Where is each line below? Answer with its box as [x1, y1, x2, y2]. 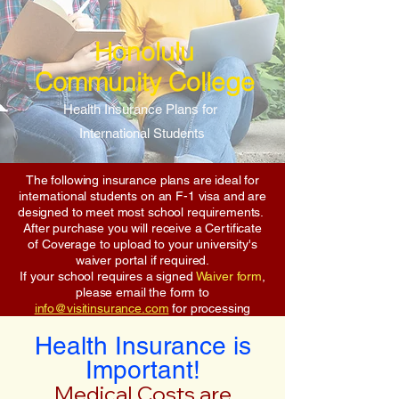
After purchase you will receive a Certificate [23, 221, 262, 235]
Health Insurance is [34, 331, 251, 360]
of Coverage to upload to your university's [28, 237, 257, 251]
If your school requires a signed [20, 269, 196, 283]
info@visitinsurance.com [34, 301, 169, 315]
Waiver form [195, 269, 262, 283]
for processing [168, 301, 251, 315]
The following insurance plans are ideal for [26, 173, 259, 187]
